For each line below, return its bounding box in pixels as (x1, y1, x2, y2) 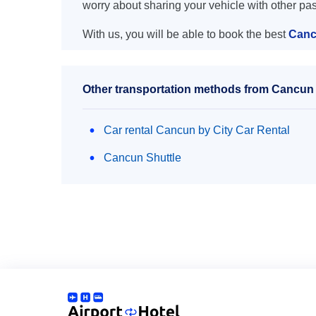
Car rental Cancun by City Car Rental (104, 124, 290, 136)
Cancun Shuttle (104, 152, 181, 164)
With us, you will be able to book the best (83, 28, 288, 40)
